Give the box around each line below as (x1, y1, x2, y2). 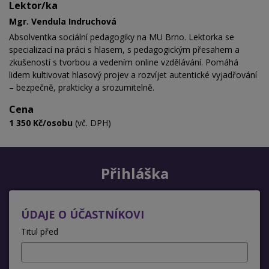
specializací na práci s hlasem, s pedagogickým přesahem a (9, 43, 240, 55)
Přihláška (100, 163, 169, 183)
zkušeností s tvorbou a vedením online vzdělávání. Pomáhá (9, 56, 238, 68)
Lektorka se (189, 31, 234, 43)
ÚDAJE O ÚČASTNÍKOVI (21, 207, 144, 222)
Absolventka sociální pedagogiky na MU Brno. (9, 31, 189, 43)
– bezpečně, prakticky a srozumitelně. (9, 81, 154, 93)
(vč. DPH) (73, 116, 111, 128)
